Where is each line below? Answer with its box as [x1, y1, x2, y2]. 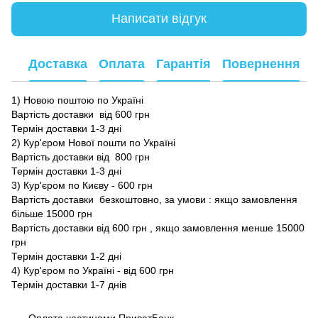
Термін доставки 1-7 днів [11, 278, 126, 290]
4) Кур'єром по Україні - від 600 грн [11, 264, 174, 276]
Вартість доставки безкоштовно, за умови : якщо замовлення [11, 193, 297, 205]
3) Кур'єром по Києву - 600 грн [11, 179, 153, 191]
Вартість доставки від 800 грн [11, 150, 150, 163]
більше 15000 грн [11, 207, 92, 219]
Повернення [222, 57, 300, 72]
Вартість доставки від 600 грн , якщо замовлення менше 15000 [11, 221, 305, 234]
